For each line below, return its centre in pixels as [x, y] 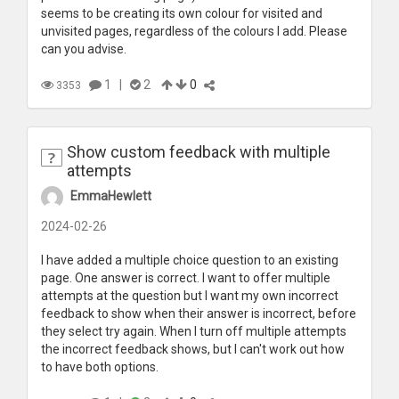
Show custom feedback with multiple [199, 151]
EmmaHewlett [111, 195]
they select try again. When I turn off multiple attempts [194, 331]
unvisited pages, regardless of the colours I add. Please [194, 31]
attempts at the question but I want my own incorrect [190, 295]
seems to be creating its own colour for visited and [182, 13]
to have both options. [100, 366]
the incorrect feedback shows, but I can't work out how [193, 349]
